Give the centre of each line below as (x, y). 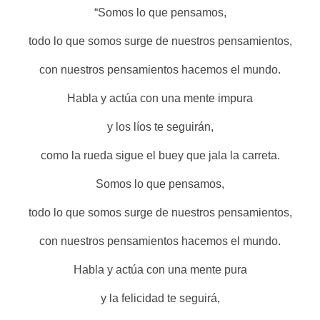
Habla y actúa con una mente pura (160, 269)
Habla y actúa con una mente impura (160, 98)
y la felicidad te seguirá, (160, 298)
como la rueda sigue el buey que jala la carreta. (160, 155)
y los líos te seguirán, (160, 126)
